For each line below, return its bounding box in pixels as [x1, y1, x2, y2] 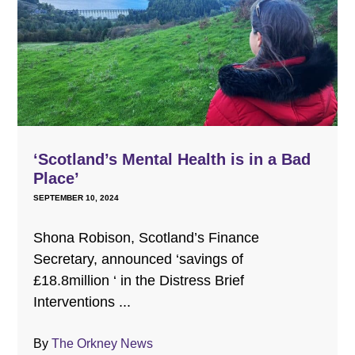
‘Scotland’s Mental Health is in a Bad [32, 151, 311, 169]
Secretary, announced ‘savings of [32, 251, 243, 268]
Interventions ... [32, 294, 131, 311]
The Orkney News [51, 337, 153, 351]
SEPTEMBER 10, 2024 [32, 193, 119, 203]
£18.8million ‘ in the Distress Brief [32, 273, 244, 289]
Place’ [32, 170, 79, 188]
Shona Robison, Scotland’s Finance [32, 230, 259, 246]
